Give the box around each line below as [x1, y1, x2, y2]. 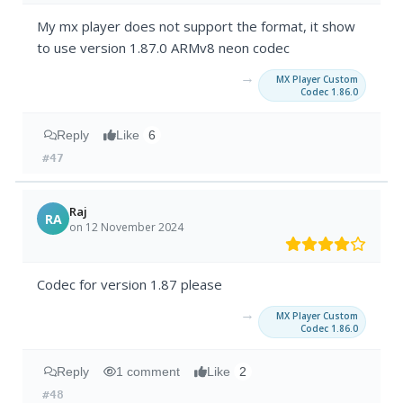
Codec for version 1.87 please [37, 275, 223, 294]
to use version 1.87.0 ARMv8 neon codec [37, 39, 291, 58]
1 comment [116, 364, 181, 380]
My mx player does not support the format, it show [37, 17, 356, 36]
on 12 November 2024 [69, 219, 184, 235]
